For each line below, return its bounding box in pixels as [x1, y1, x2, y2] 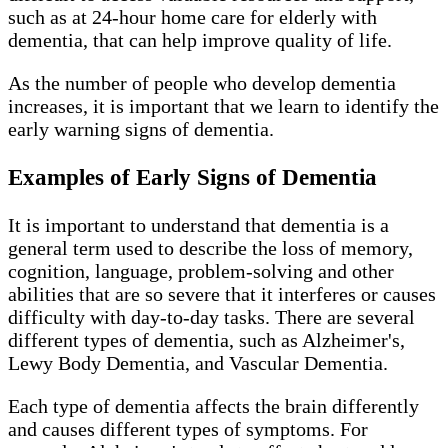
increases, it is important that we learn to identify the [8, 94, 439, 117]
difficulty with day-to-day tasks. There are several [8, 306, 415, 329]
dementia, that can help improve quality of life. [8, 28, 397, 51]
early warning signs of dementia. [8, 117, 274, 140]
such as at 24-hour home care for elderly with [8, 5, 377, 28]
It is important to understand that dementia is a [8, 214, 389, 237]
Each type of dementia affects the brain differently [8, 395, 419, 418]
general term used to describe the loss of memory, [8, 237, 413, 260]
